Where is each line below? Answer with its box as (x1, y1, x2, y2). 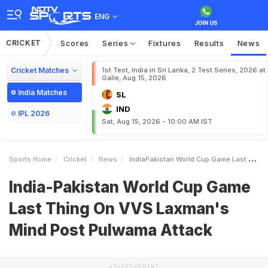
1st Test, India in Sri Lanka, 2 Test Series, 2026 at (102, 66, 266, 74)
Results (194, 38, 224, 48)
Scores (60, 38, 90, 48)
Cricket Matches (11, 66, 69, 75)
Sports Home (9, 155, 51, 163)
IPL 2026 (18, 109, 50, 118)
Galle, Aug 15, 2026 (102, 74, 166, 82)
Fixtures (148, 38, 181, 48)
